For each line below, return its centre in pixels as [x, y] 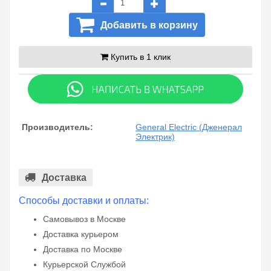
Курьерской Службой [84, 265]
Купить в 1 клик [141, 57]
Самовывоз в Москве [84, 219]
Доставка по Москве [83, 250]
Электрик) [155, 137]
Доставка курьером [81, 234]
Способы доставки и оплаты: [84, 201]
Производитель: [57, 127]
